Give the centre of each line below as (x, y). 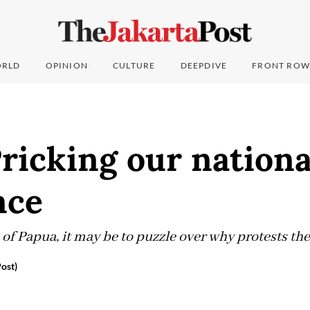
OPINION (67, 66)
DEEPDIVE (204, 66)
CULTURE (134, 66)
